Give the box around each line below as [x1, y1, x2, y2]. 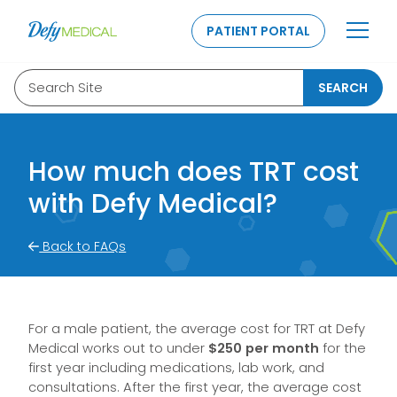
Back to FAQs [39, 237, 127, 255]
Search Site [28, 78, 103, 97]
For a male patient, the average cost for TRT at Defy [28, 319, 365, 338]
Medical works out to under [28, 339, 208, 357]
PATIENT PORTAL [206, 22, 310, 40]
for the [319, 339, 366, 357]
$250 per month [208, 339, 319, 357]
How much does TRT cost [28, 153, 359, 191]
